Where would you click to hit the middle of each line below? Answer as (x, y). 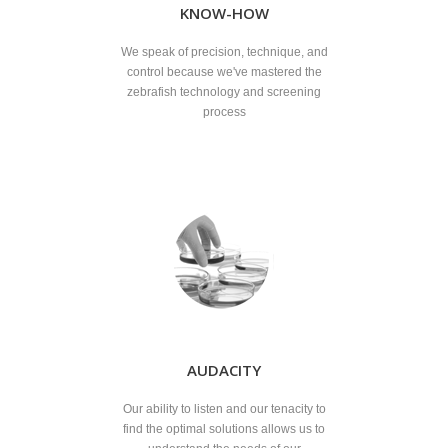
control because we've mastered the (224, 72)
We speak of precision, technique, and (224, 52)
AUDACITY (224, 369)
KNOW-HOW (224, 13)
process (224, 112)
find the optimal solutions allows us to (224, 428)
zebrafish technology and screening (224, 92)
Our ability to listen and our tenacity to (224, 408)
